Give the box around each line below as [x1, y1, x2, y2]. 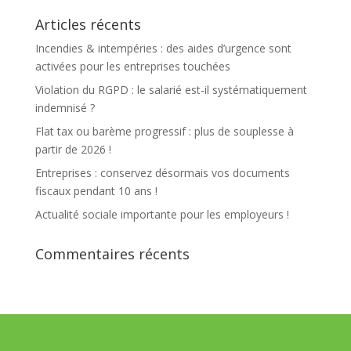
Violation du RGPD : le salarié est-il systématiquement [34, 81, 307, 97]
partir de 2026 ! [34, 141, 111, 157]
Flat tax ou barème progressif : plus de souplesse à [34, 123, 294, 139]
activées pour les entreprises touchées [34, 58, 230, 74]
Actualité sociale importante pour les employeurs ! [34, 206, 289, 222]
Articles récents [34, 14, 141, 34]
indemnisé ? [34, 100, 95, 115]
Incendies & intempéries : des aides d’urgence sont [34, 40, 291, 56]
